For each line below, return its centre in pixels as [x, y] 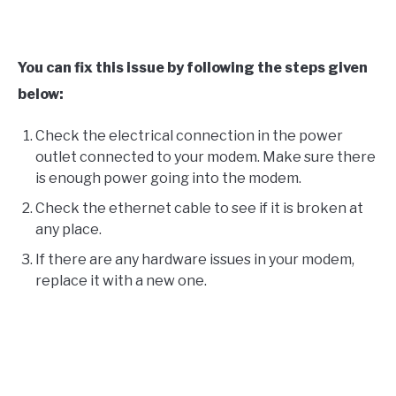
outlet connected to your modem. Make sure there [206, 156]
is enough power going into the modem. [168, 178]
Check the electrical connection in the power [189, 135]
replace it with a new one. [121, 280]
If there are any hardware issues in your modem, [195, 259]
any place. [69, 229]
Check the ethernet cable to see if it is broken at [199, 208]
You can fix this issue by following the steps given [193, 67]
